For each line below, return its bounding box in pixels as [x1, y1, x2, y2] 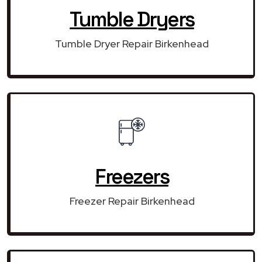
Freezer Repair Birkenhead [69, 194, 195, 208]
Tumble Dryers [70, 6, 194, 32]
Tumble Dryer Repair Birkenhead [55, 36, 209, 50]
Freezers [95, 163, 168, 189]
